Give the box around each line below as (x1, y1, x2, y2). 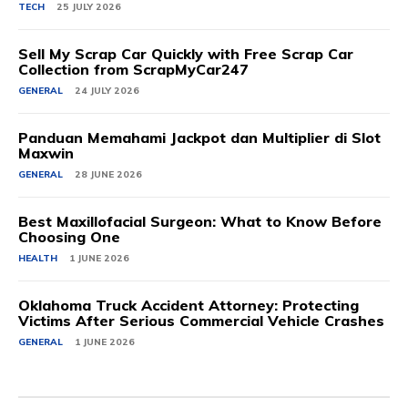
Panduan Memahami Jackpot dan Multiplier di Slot (18, 127, 381, 147)
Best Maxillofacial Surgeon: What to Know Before (18, 211, 382, 230)
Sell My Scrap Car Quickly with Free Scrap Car (18, 44, 353, 63)
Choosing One (18, 227, 120, 246)
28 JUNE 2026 (75, 168, 142, 180)
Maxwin (18, 143, 74, 162)
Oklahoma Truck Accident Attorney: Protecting (18, 295, 359, 314)
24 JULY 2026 (75, 84, 139, 97)
